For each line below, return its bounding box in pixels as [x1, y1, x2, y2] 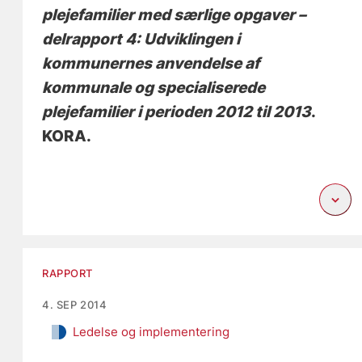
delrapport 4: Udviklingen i [42, 30, 241, 49]
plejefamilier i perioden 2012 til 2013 [42, 103, 312, 122]
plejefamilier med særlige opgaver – [42, 6, 307, 25]
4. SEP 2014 [42, 298, 107, 312]
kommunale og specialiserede [42, 78, 266, 98]
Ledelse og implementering [73, 324, 230, 340]
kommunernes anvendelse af [42, 54, 260, 74]
